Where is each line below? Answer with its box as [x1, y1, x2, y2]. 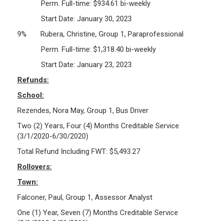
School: [17, 90, 44, 100]
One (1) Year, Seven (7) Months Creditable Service [17, 208, 178, 217]
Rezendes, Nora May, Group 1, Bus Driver [17, 106, 148, 115]
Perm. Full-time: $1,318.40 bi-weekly [17, 44, 156, 54]
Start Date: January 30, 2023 [17, 14, 132, 23]
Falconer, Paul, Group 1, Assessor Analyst [17, 192, 152, 202]
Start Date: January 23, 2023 [17, 60, 132, 69]
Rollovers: [17, 162, 52, 171]
